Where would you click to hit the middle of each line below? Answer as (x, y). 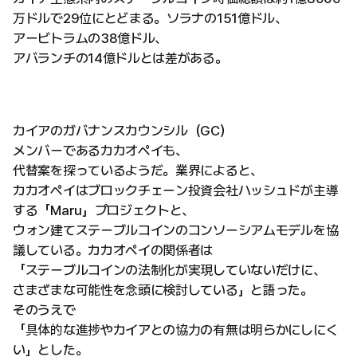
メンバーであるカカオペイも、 (100, 151)
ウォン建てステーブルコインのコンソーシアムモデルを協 (176, 230)
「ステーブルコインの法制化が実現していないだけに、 (169, 270)
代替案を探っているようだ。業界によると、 (138, 171)
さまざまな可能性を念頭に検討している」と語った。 (163, 290)
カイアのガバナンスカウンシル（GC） (123, 131)
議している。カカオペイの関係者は (113, 250)
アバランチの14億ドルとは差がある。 (120, 58)
